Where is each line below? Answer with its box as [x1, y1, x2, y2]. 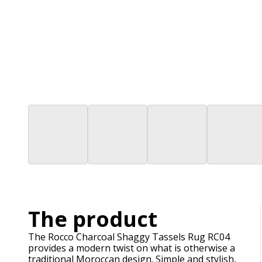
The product [28, 204, 157, 233]
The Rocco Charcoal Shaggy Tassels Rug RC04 [28, 230, 230, 243]
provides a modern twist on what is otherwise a [28, 241, 235, 254]
